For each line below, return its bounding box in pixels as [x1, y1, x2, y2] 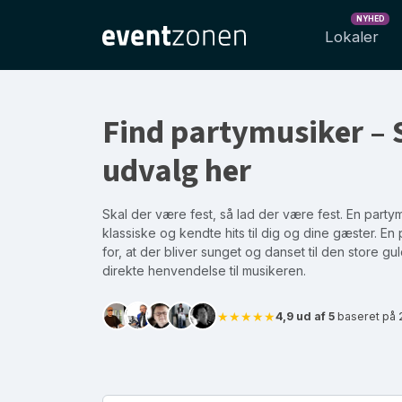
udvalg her [102, 148, 251, 194]
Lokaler [325, 28, 379, 46]
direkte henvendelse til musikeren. [102, 263, 306, 278]
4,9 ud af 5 [275, 309, 335, 323]
